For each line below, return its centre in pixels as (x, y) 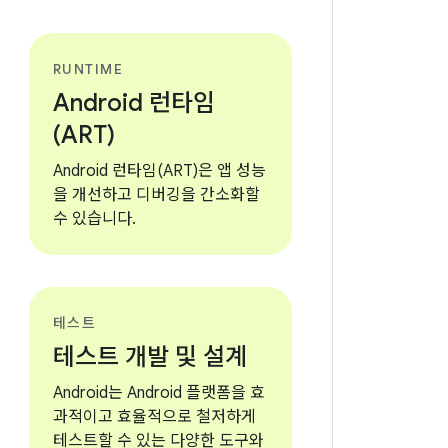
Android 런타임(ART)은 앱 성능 (159, 171)
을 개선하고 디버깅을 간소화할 (156, 195)
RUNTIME (88, 69)
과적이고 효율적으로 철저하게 (154, 417)
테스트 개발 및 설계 (149, 357)
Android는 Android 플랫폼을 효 (158, 393)
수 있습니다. (94, 219)
